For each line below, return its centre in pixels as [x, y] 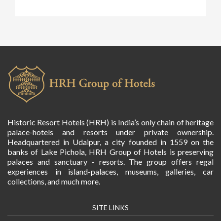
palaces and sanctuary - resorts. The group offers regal [110, 161]
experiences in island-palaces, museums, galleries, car [110, 171]
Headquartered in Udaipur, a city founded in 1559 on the [110, 142]
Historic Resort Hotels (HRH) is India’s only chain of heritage [110, 122]
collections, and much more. [54, 181]
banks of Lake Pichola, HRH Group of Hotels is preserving [110, 151]
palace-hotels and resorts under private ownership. [110, 132]
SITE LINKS [110, 207]
